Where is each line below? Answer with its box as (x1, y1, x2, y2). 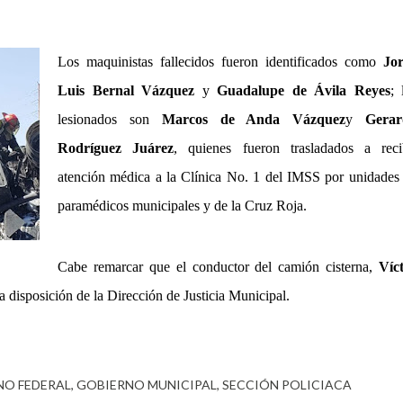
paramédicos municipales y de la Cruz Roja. (58, 197, 307, 213)
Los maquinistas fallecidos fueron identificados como (58, 53, 383, 69)
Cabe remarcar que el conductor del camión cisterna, (58, 259, 379, 275)
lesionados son (58, 111, 162, 127)
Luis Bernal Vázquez (58, 82, 194, 98)
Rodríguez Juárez (58, 139, 175, 156)
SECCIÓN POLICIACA (222, 377, 352, 393)
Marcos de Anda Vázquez (161, 111, 346, 127)
